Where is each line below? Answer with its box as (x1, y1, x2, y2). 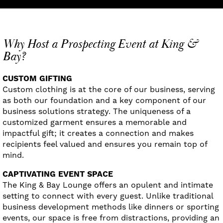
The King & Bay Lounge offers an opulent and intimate (2, 180, 213, 190)
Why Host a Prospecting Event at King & (2, 36, 198, 52)
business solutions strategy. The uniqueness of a (2, 106, 191, 116)
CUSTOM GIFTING (2, 73, 72, 84)
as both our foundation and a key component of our (2, 95, 206, 105)
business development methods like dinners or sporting (2, 202, 219, 212)
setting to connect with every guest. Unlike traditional (2, 191, 213, 201)
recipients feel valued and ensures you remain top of (2, 139, 207, 149)
